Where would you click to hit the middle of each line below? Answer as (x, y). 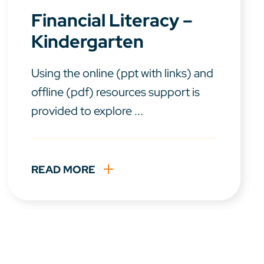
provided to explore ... (88, 111)
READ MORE (64, 170)
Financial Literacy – (112, 20)
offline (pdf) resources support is (116, 92)
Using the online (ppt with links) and (123, 73)
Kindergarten (88, 42)
